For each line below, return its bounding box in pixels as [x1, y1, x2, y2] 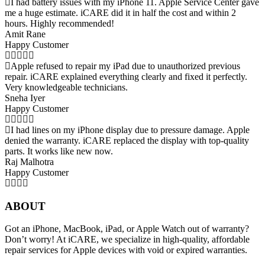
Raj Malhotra [5, 157, 54, 167]
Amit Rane [5, 29, 46, 39]
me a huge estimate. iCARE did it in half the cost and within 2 [5, 8, 236, 18]
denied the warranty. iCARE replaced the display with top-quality [5, 135, 249, 146]
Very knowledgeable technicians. [5, 82, 128, 92]
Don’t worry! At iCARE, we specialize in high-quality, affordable [5, 234, 250, 245]
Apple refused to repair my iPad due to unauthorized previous [11, 61, 240, 71]
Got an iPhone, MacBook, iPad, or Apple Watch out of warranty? [5, 224, 249, 234]
